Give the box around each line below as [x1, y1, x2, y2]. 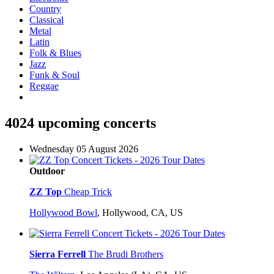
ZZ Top [29, 187, 62, 198]
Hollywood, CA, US [102, 207, 183, 218]
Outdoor [29, 166, 65, 177]
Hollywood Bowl [29, 207, 97, 218]
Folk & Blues [29, 48, 81, 59]
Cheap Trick [64, 187, 112, 198]
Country [29, 4, 61, 15]
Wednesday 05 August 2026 [29, 144, 138, 155]
